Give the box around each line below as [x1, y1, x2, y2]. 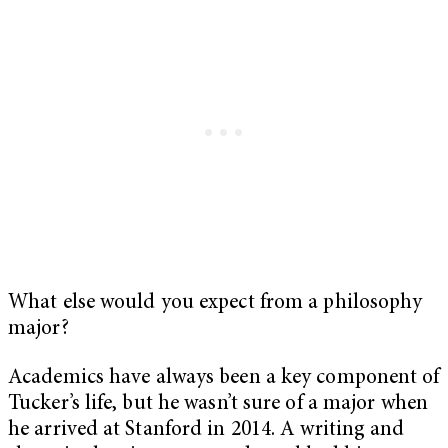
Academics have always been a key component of [8, 368, 440, 390]
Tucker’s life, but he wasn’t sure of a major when [8, 394, 428, 416]
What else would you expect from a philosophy [8, 292, 423, 314]
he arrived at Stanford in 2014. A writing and [8, 420, 405, 442]
